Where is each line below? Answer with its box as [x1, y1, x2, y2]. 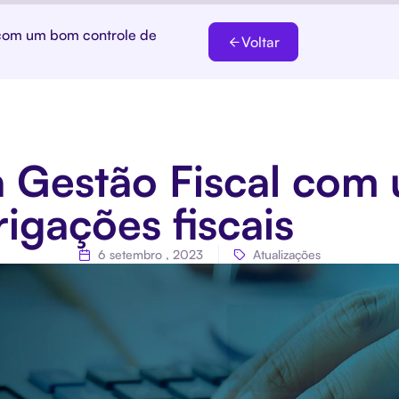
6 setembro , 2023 [98, 247, 203, 262]
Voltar [241, 33, 280, 51]
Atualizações [253, 247, 321, 262]
